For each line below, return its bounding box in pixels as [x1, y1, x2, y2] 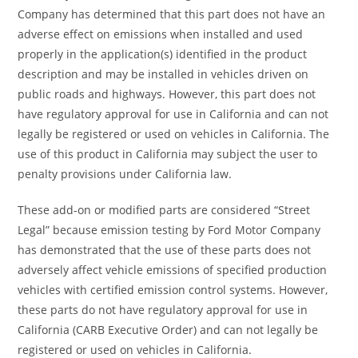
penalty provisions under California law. [18, 165, 233, 181]
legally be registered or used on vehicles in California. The [18, 125, 330, 141]
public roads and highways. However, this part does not [18, 86, 316, 101]
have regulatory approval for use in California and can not [18, 105, 329, 121]
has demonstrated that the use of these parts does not [18, 241, 312, 257]
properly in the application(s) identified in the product [18, 46, 308, 62]
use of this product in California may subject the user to [18, 145, 318, 161]
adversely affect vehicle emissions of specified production [18, 261, 328, 277]
